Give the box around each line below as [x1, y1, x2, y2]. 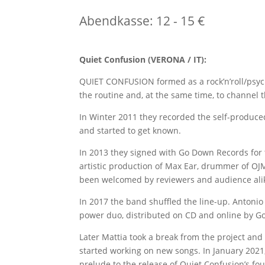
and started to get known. [79, 125, 182, 136]
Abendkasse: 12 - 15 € [79, 12, 205, 29]
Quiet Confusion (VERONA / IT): [79, 54, 207, 65]
